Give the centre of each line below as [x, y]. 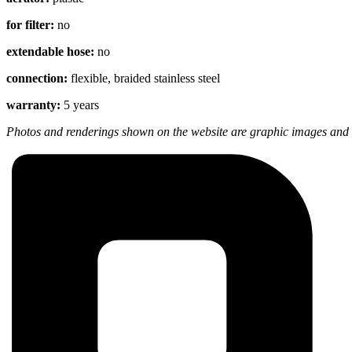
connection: [38, 78]
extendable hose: [52, 51]
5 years [81, 104]
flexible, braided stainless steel [145, 78]
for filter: [32, 24]
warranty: [35, 104]
